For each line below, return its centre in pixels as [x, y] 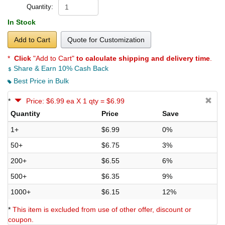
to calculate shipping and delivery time [143, 59]
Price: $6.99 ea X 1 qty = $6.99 [75, 101]
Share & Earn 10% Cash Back [60, 69]
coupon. [21, 220]
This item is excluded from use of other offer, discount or [102, 210]
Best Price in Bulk [40, 81]
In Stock [22, 22]
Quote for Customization [106, 40]
